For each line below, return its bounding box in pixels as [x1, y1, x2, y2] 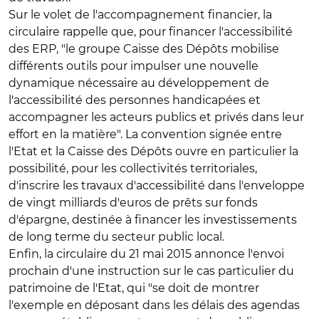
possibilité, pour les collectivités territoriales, [9, 162, 257, 175]
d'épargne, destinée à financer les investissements [9, 213, 297, 226]
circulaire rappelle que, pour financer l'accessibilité [9, 25, 293, 38]
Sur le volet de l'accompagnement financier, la [9, 8, 272, 21]
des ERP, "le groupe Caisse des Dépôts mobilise [9, 42, 279, 56]
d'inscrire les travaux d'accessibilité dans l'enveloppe [9, 179, 305, 192]
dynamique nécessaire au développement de [9, 76, 269, 90]
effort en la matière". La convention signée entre [9, 127, 282, 141]
